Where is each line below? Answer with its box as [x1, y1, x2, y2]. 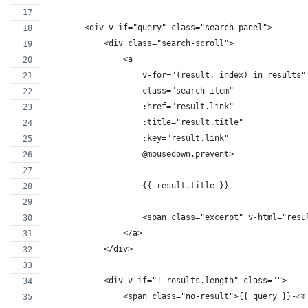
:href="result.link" [46, 102, 234, 112]
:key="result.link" [46, 133, 229, 144]
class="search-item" [46, 86, 234, 96]
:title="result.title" [46, 118, 243, 128]
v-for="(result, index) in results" [46, 70, 306, 80]
